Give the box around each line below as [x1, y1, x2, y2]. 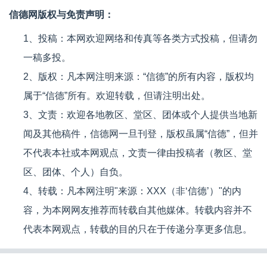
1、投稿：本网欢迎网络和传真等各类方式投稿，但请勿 [23, 33, 257, 44]
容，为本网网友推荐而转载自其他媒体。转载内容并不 [23, 205, 252, 216]
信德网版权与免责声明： [9, 10, 114, 20]
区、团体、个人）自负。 [23, 167, 128, 178]
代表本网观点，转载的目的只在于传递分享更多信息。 [23, 224, 252, 235]
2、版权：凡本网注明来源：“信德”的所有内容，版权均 [23, 72, 254, 82]
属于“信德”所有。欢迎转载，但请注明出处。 [23, 91, 210, 101]
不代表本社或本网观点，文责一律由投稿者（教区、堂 [23, 148, 252, 159]
